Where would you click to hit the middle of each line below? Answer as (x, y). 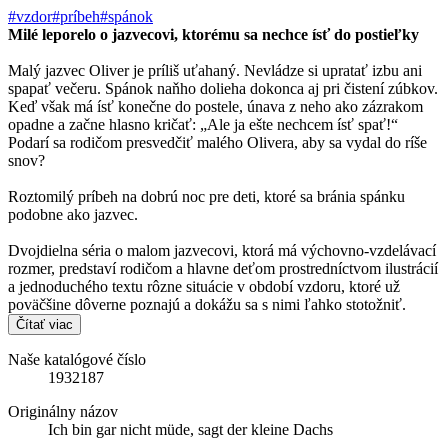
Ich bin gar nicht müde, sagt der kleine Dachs (190, 429)
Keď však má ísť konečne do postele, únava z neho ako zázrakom (215, 106)
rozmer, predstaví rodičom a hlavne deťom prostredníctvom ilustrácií (223, 268)
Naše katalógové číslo (77, 359)
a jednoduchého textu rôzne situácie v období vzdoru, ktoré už (204, 286)
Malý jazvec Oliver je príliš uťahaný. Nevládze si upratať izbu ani (215, 70)
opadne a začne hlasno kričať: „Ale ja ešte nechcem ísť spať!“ (203, 124)
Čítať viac (44, 324)
